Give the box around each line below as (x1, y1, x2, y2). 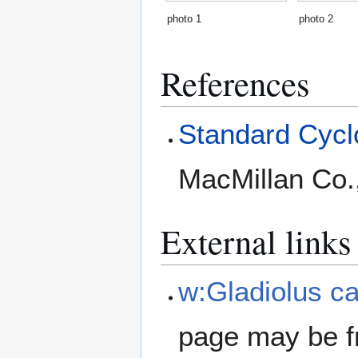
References (161, 60, 310, 106)
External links (161, 217, 352, 264)
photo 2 (299, 13, 333, 26)
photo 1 (167, 13, 201, 26)
